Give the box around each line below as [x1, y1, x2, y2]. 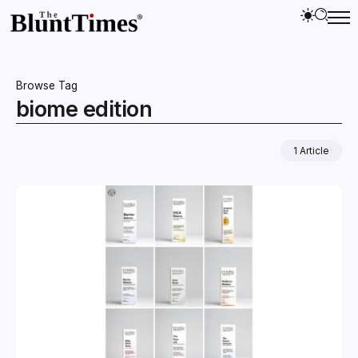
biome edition [16, 95, 152, 122]
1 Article [293, 144, 329, 157]
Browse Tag [16, 78, 78, 92]
